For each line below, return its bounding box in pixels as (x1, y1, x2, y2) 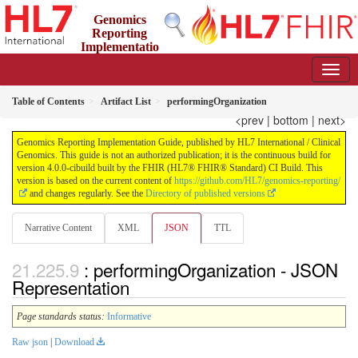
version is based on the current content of (17, 175, 174, 186)
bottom (273, 112, 308, 128)
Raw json (12, 336, 48, 348)
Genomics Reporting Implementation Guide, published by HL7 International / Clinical (17, 137, 340, 148)
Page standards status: (17, 311, 105, 323)
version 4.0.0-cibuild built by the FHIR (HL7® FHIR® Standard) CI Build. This (17, 162, 323, 173)
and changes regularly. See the (27, 188, 145, 199)
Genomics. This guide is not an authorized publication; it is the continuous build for (17, 149, 331, 161)
